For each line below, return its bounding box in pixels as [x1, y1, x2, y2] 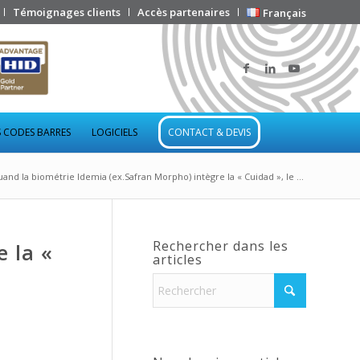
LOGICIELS [91, 125, 137, 139]
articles [153, 251, 202, 268]
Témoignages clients [13, 5, 121, 19]
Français [263, 6, 306, 20]
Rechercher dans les [153, 237, 288, 255]
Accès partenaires [137, 5, 231, 19]
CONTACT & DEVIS [167, 125, 251, 139]
